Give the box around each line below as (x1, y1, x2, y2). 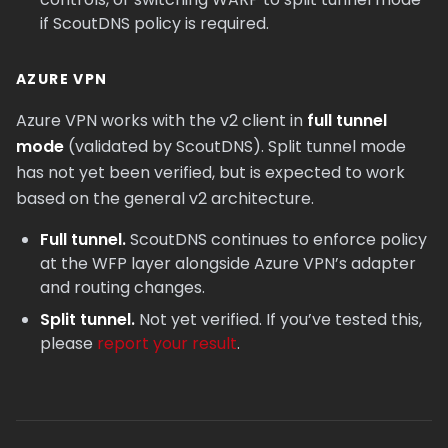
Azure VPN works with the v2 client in (16, 109, 307, 132)
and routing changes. (40, 276, 205, 299)
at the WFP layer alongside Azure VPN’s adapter (40, 252, 416, 275)
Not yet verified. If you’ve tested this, (135, 308, 422, 331)
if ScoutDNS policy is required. (40, 12, 269, 35)
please (40, 332, 97, 355)
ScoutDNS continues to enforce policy (126, 228, 427, 251)
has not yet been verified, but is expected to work (16, 161, 405, 184)
